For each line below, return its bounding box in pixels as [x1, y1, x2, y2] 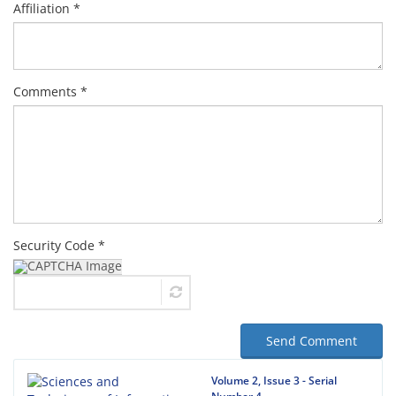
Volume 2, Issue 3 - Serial [211, 373, 337, 388]
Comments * [13, 83, 88, 100]
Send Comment [266, 332, 357, 349]
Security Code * [13, 237, 105, 254]
